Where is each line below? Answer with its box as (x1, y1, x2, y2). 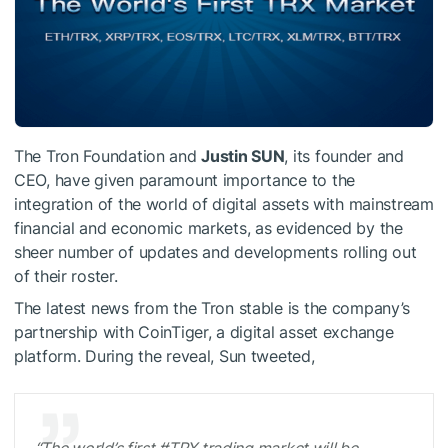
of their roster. (14, 265, 118, 286)
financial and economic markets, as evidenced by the (14, 217, 403, 238)
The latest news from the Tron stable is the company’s (14, 297, 411, 318)
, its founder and (284, 145, 404, 166)
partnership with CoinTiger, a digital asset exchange (14, 321, 394, 342)
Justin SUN (201, 145, 285, 166)
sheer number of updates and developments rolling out (14, 241, 417, 262)
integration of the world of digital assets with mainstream (14, 193, 434, 214)
